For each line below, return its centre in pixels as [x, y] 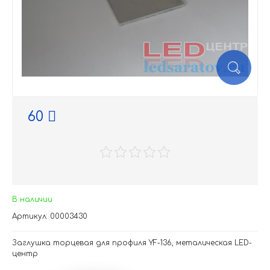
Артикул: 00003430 [50, 216]
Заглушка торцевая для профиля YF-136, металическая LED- [132, 243]
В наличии [32, 199]
